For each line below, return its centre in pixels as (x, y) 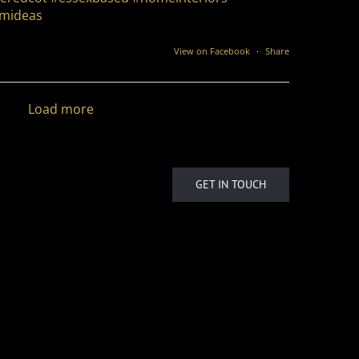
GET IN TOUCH (231, 185)
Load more (61, 109)
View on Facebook (213, 50)
